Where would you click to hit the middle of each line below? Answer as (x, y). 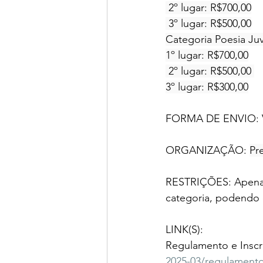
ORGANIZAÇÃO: (208, 151)
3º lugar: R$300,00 (207, 87)
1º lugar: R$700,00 (207, 55)
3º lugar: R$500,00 (208, 24)
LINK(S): (184, 230)
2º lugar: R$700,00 (208, 8)
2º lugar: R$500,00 (210, 71)
